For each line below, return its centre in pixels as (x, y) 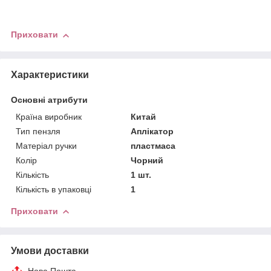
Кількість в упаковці (54, 189)
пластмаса (153, 145)
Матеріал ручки (46, 145)
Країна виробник (49, 116)
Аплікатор (152, 131)
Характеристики (50, 74)
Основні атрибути (49, 100)
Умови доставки (50, 250)
